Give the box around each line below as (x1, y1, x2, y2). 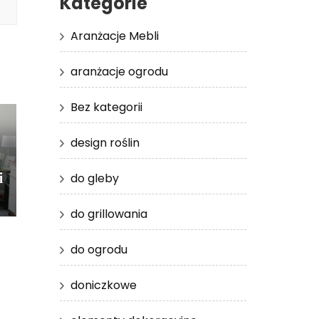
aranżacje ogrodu (70, 63, 168, 80)
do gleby (70, 169, 119, 187)
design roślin (70, 134, 140, 151)
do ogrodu (70, 241, 127, 258)
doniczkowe (70, 276, 137, 293)
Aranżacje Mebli (70, 27, 159, 44)
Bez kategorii (70, 98, 142, 115)
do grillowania (70, 205, 147, 222)
